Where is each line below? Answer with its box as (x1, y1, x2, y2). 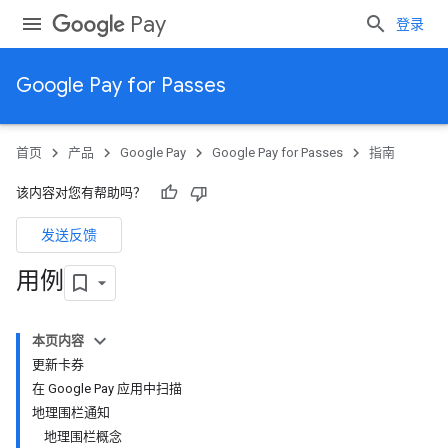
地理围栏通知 (32, 405, 110, 420)
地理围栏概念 (44, 429, 122, 444)
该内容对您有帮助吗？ (16, 185, 146, 200)
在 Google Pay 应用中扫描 (32, 381, 182, 396)
